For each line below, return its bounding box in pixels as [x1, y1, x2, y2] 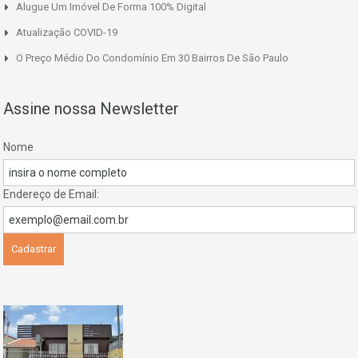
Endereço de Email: [3, 187, 99, 201]
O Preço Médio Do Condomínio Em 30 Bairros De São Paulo [16, 51, 288, 64]
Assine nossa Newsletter [3, 98, 179, 118]
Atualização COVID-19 [16, 26, 117, 38]
